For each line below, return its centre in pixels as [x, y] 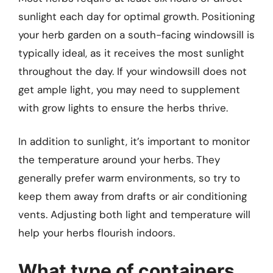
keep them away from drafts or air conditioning [133, 197]
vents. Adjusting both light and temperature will [134, 215]
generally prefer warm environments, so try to [129, 178]
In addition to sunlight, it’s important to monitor [134, 142]
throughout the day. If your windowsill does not [133, 71]
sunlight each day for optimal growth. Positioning [136, 16]
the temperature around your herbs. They [119, 160]
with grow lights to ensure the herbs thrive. [123, 108]
